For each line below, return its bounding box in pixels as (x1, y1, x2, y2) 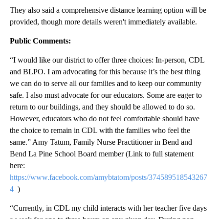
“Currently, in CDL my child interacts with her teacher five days (10, 204, 207, 213)
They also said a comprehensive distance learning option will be (10, 6, 206, 15)
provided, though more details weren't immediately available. (10, 18, 197, 26)
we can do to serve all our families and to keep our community (10, 79, 201, 88)
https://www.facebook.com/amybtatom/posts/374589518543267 (10, 173, 207, 182)
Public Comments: (10, 37, 71, 45)
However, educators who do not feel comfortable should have (10, 114, 199, 123)
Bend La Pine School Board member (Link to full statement (10, 150, 194, 158)
